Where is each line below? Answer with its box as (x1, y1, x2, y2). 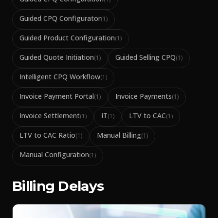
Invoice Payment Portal (19, 91, 94, 101)
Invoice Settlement (19, 111, 80, 120)
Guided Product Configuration (19, 33, 115, 42)
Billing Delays (12, 178, 104, 194)
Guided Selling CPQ (115, 53, 176, 62)
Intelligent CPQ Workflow (19, 72, 100, 81)
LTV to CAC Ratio (19, 130, 75, 140)
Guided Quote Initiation (19, 53, 94, 62)
